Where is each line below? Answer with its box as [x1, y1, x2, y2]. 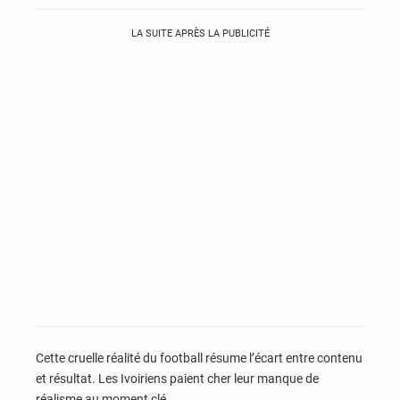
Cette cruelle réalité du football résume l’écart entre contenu [36, 351, 362, 366]
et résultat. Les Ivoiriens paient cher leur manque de [36, 371, 319, 387]
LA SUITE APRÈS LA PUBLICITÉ [130, 28, 270, 40]
